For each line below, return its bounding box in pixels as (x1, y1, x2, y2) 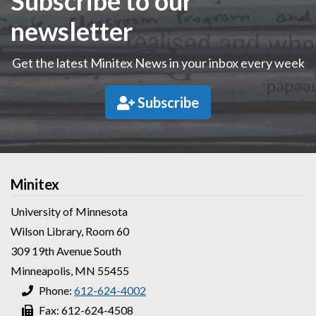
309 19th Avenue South (11, 244, 121, 257)
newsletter (11, 16, 133, 47)
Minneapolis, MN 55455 (11, 264, 129, 277)
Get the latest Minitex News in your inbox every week (11, 55, 305, 71)
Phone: (39, 284, 74, 297)
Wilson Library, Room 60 (11, 224, 129, 238)
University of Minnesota (11, 205, 128, 218)
